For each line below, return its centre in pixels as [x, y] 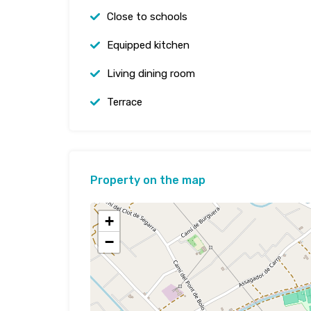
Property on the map [148, 180]
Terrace [125, 102]
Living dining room [151, 74]
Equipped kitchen [148, 45]
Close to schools [147, 17]
